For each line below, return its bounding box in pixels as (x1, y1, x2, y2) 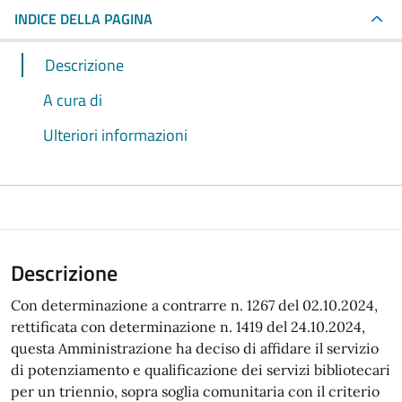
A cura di (43, 88, 102, 112)
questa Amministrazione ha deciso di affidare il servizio (11, 339, 379, 357)
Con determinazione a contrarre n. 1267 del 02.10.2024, (11, 296, 378, 314)
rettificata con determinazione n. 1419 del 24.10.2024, (11, 318, 365, 336)
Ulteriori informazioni (43, 123, 188, 147)
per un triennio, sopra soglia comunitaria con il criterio (11, 382, 380, 400)
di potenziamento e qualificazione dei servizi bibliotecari (11, 361, 390, 379)
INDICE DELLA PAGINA (14, 8, 153, 30)
